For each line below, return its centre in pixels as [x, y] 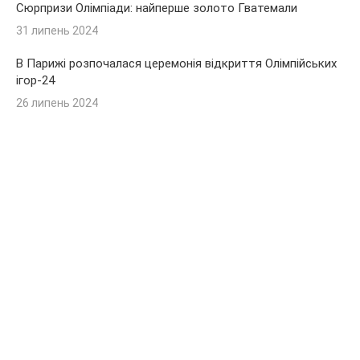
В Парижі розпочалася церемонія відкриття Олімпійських [176, 63]
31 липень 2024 [57, 31]
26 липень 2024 [57, 103]
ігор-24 [35, 80]
